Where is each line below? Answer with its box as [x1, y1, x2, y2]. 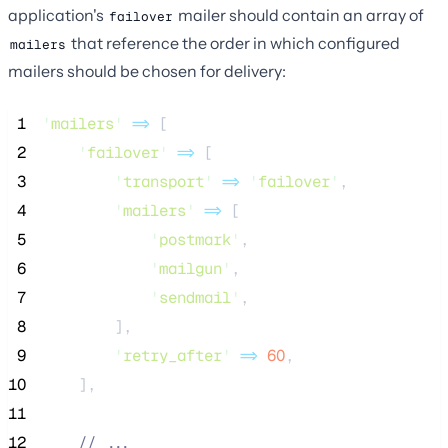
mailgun [159, 257, 222, 279]
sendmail [159, 286, 231, 308]
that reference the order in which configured [68, 32, 400, 53]
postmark [159, 228, 231, 250]
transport [123, 170, 204, 192]
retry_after [123, 344, 222, 366]
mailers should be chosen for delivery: [8, 60, 286, 81]
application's [8, 4, 107, 25]
